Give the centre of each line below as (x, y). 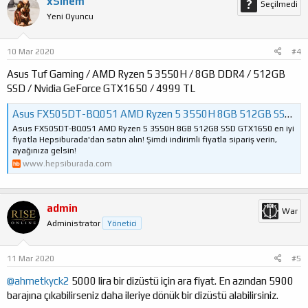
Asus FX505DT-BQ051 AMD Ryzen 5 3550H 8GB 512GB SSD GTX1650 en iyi (153, 128)
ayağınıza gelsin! (44, 150)
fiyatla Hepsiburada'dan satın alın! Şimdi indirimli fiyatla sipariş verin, (145, 139)
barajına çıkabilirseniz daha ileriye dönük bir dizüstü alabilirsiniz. (143, 296)
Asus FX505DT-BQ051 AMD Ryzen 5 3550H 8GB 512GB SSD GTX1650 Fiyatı (148, 113)
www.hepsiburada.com (67, 163)
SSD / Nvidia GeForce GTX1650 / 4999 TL (101, 88)
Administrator (74, 223)
